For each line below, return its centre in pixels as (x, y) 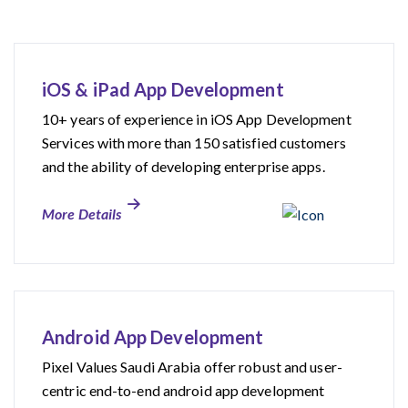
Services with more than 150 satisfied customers (194, 142)
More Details (82, 213)
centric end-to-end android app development (184, 390)
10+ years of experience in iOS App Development (197, 118)
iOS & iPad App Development (163, 89)
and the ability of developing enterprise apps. (184, 166)
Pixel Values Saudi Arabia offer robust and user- (192, 366)
